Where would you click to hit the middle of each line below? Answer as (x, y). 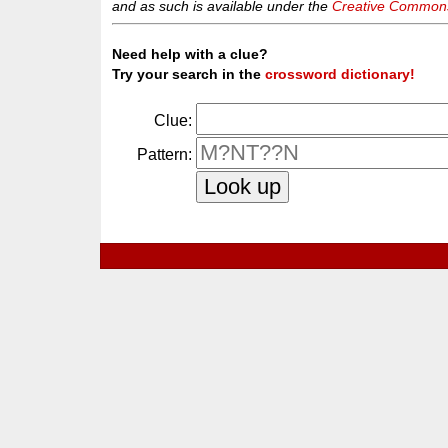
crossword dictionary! (340, 74)
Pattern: (165, 155)
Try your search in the (189, 74)
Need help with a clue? (190, 54)
